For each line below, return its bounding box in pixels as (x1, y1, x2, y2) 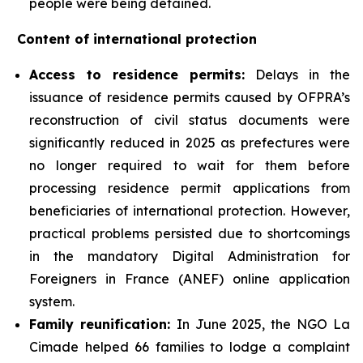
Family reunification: (29, 315, 177, 332)
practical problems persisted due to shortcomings (29, 224, 350, 241)
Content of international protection (17, 30, 257, 47)
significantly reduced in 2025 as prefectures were (29, 134, 350, 151)
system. (29, 293, 75, 310)
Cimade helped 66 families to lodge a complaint (29, 338, 350, 355)
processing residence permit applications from (29, 179, 350, 196)
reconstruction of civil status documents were (29, 111, 350, 128)
